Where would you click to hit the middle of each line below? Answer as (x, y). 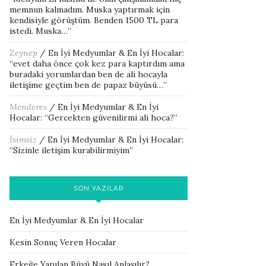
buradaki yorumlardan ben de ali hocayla (88, 74)
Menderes (28, 107)
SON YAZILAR (99, 188)
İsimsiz (23, 140)
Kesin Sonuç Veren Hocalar (63, 242)
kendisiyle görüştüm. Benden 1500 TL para (94, 20)
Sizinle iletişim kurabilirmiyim (71, 150)
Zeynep (23, 53)
